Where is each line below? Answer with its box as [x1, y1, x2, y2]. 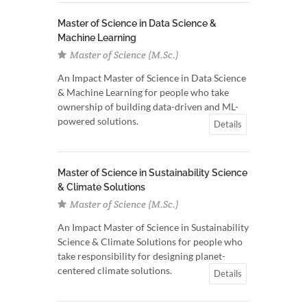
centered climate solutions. [58, 265, 172, 276]
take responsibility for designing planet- [58, 250, 225, 262]
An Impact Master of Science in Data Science [58, 72, 246, 84]
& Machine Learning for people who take [58, 86, 229, 98]
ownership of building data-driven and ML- [58, 101, 238, 112]
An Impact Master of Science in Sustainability [58, 221, 249, 233]
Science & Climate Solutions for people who [58, 236, 243, 247]
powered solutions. [58, 115, 138, 127]
